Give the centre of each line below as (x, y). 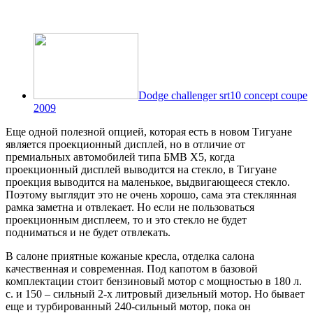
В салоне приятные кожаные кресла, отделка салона (130, 256)
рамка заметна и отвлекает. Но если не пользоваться (130, 207)
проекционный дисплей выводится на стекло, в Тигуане (141, 169)
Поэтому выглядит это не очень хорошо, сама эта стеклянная (151, 194)
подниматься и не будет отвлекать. (88, 232)
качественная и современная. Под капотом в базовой (132, 268)
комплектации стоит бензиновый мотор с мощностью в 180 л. (154, 281)
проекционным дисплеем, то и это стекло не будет (126, 219)
